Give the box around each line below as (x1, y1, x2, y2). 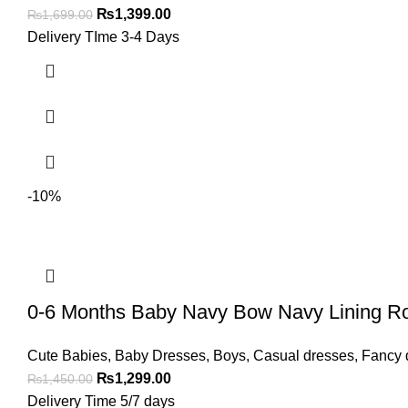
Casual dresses (253, 348, 354, 363)
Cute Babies (27, 348, 107, 363)
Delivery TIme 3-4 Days (27, 29, 179, 45)
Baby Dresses (115, 348, 206, 363)
